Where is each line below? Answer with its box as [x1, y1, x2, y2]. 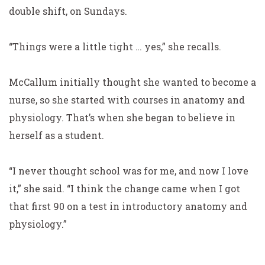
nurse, [9, 93, 37, 106]
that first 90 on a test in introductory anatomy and [9, 200, 247, 212]
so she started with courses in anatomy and [37, 93, 245, 106]
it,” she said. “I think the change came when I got [9, 182, 240, 195]
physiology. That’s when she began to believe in [9, 111, 235, 124]
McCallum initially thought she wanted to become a [9, 76, 256, 88]
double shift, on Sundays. [9, 5, 127, 17]
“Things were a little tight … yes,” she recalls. [9, 40, 221, 53]
